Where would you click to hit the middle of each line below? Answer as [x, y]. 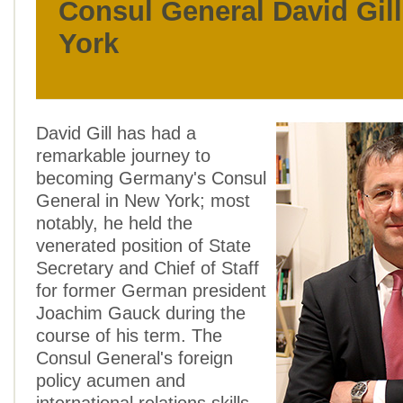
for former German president [151, 291]
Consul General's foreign [134, 358]
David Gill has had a [116, 133]
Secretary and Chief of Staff [148, 268]
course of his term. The [129, 336]
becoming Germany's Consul [151, 178]
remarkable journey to [123, 156]
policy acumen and [111, 381]
